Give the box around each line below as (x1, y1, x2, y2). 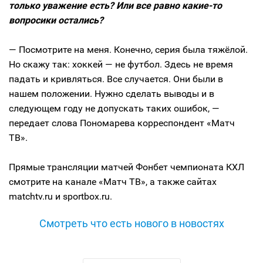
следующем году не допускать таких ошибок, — (9, 103, 220, 114)
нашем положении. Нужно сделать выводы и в (9, 88, 214, 99)
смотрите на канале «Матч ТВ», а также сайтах (9, 176, 217, 187)
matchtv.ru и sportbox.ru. (9, 191, 112, 202)
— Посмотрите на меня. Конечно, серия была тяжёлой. (9, 44, 248, 55)
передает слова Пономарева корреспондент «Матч (9, 117, 235, 129)
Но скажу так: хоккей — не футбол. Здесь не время (9, 59, 233, 70)
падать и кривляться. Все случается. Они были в (9, 73, 223, 85)
